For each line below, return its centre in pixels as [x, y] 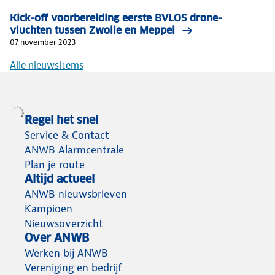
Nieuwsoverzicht [64, 224]
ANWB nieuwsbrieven [76, 194]
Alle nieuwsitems [47, 66]
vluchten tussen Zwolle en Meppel [92, 31]
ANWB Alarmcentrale [74, 150]
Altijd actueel [60, 179]
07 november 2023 [43, 42]
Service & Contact [67, 135]
